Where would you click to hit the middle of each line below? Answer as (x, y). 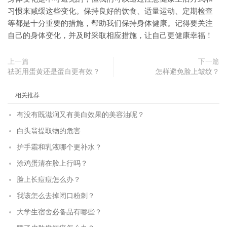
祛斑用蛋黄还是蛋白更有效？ (54, 72)
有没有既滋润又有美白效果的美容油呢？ (81, 115)
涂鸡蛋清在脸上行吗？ (52, 164)
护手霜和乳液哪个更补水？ (59, 147)
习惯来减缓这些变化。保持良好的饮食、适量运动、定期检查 (110, 11)
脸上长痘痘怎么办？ (49, 180)
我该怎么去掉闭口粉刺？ (56, 196)
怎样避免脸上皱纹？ (187, 72)
